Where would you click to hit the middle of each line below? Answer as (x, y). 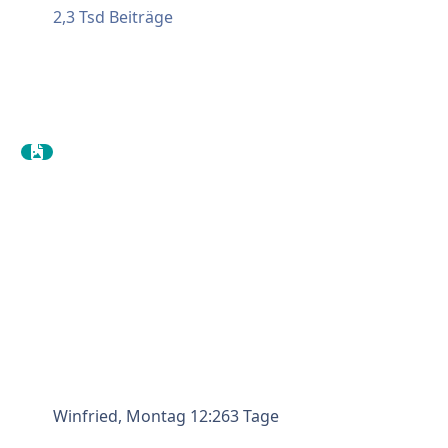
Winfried (85, 415)
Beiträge (140, 17)
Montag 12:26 (177, 415)
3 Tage (254, 415)
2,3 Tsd (78, 17)
